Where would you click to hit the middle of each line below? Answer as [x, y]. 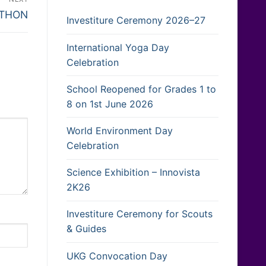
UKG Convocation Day [117, 256]
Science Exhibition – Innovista [133, 172]
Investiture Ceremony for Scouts [140, 214]
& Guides [86, 229]
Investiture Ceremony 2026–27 [136, 20]
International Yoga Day [118, 47]
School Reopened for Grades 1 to [141, 89]
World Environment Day [120, 131]
